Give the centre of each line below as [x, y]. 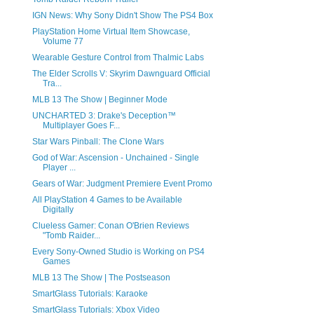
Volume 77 [63, 42]
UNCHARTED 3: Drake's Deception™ [104, 116]
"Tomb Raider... [71, 236]
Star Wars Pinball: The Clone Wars [98, 142]
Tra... [52, 84]
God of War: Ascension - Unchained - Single [115, 158]
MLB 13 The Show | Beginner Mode [100, 100]
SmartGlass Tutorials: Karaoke [90, 294]
